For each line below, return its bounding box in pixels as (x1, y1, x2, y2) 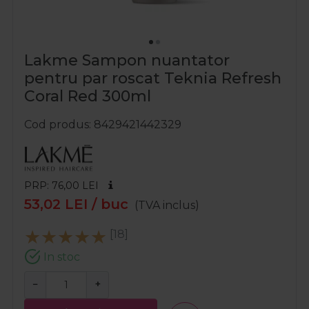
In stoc (41, 250, 80, 264)
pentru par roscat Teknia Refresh (24, 69, 281, 88)
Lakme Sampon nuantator (24, 51, 230, 70)
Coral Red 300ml (24, 87, 151, 106)
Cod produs (24, 118, 89, 132)
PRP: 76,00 (24, 179, 82, 192)
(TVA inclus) (134, 199, 200, 212)
